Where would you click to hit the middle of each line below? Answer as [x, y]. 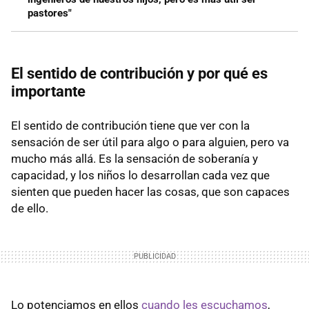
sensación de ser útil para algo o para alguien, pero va [150, 142]
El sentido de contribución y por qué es [139, 73]
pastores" [50, 13]
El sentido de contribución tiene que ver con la [130, 125]
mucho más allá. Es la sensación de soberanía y [134, 158]
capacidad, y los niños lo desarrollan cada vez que [140, 175]
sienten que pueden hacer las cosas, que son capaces [150, 191]
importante [48, 91]
